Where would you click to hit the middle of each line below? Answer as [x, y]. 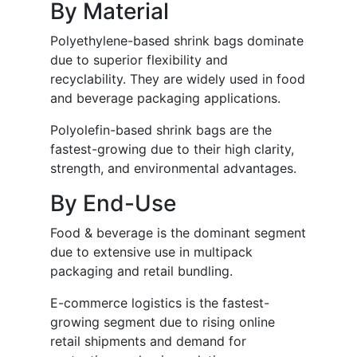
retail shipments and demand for [148, 341]
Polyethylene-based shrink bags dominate [177, 41]
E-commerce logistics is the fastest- [160, 303]
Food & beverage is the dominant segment [178, 233]
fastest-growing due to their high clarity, [172, 149]
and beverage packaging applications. [165, 98]
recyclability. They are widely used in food [178, 79]
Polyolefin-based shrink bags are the [161, 130]
